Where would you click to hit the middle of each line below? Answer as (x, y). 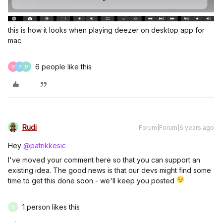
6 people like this (63, 67)
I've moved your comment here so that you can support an (104, 160)
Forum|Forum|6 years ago (176, 128)
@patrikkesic (45, 146)
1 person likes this (51, 207)
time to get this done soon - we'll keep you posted (92, 181)
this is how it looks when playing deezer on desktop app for (106, 30)
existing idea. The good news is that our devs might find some (110, 170)
